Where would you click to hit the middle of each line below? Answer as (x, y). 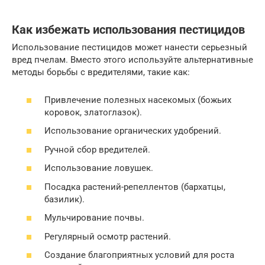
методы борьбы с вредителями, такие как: (101, 72)
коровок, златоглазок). (93, 112)
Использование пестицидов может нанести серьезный (130, 48)
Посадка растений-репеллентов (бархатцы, (135, 187)
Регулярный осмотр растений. (108, 236)
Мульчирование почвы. (94, 218)
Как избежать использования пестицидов (128, 30)
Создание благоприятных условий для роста (139, 255)
